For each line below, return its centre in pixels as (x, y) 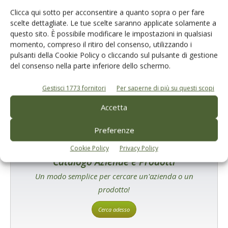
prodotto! (114, 189)
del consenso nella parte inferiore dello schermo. (90, 66)
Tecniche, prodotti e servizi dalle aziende (89, 65)
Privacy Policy (139, 148)
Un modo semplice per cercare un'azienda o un (114, 176)
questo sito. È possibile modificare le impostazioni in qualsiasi (111, 34)
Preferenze (114, 130)
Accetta (114, 107)
